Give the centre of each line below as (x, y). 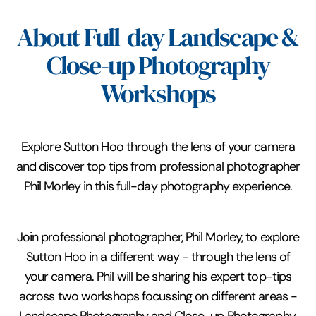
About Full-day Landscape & (158, 37)
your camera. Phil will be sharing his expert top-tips (158, 276)
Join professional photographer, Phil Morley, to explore (158, 237)
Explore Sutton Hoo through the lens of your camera (158, 146)
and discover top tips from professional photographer (158, 166)
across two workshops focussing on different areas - (158, 296)
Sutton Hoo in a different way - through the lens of (158, 256)
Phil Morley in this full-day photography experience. (158, 186)
